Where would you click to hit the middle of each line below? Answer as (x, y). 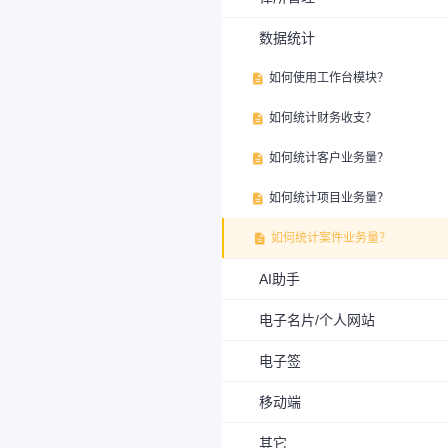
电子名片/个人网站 (317, 320)
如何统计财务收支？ (323, 117)
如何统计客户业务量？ (329, 157)
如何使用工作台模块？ (329, 77)
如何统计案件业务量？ (331, 237)
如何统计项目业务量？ (329, 197)
